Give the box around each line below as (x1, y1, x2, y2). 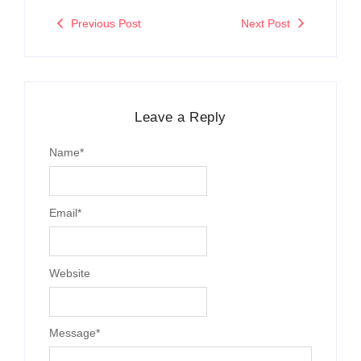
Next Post (241, 16, 290, 30)
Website (49, 266, 90, 280)
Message (49, 326, 96, 340)
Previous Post (71, 16, 141, 30)
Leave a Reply (135, 109, 226, 125)
